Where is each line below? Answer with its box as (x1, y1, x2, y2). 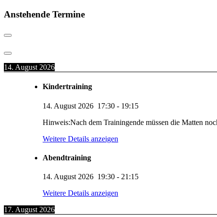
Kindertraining (43, 82, 92, 91)
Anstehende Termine (4, 9, 85, 19)
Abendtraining (43, 153, 91, 162)
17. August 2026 (4, 205, 55, 214)
